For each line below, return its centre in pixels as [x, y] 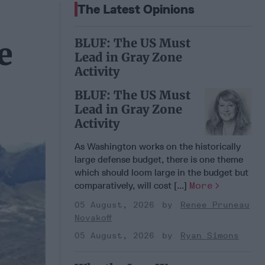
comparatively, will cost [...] [132, 185]
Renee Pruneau [215, 205]
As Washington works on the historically [158, 146]
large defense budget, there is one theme [159, 159]
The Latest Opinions [136, 9]
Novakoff [93, 218]
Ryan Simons [210, 235]
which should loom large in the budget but [161, 172]
